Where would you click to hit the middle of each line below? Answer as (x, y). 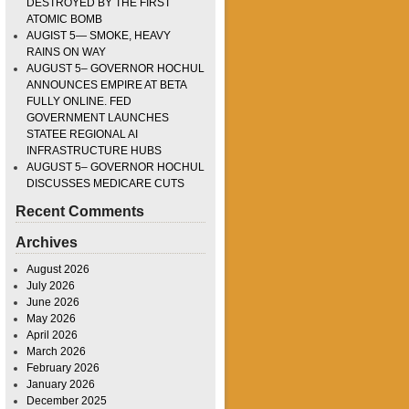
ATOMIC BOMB (64, 20)
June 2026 (53, 303)
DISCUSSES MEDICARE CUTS (105, 184)
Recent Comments (80, 212)
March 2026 (56, 352)
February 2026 (63, 368)
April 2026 (52, 336)
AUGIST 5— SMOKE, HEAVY (99, 36)
